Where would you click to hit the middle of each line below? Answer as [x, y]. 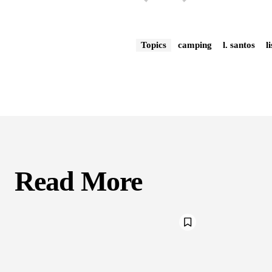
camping [195, 45]
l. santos [239, 45]
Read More [78, 181]
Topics [154, 45]
